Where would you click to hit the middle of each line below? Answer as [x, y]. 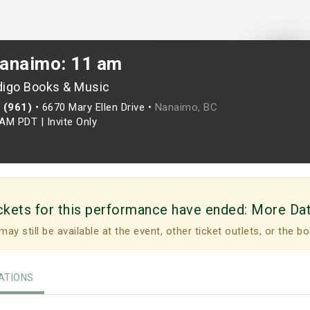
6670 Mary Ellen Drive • [98, 107]
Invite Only [72, 122]
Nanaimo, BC [186, 107]
